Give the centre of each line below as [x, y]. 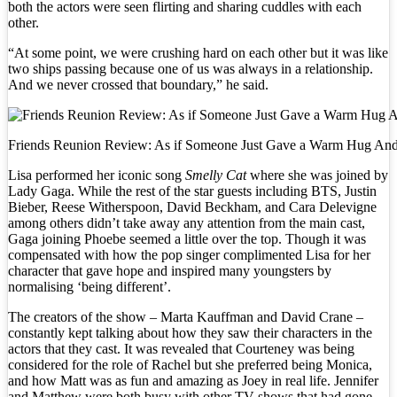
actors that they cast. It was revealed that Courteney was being [181, 348]
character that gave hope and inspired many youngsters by [170, 270]
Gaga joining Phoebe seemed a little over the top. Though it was [187, 238]
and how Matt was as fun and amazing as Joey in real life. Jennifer [193, 380]
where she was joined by [317, 175]
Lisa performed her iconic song [95, 175]
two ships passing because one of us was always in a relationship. [191, 68]
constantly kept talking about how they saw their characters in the [190, 332]
